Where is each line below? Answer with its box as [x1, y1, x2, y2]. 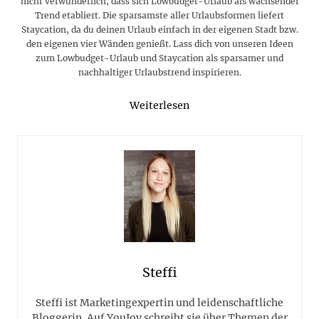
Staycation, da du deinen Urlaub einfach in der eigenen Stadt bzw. [21, 24, 298, 36]
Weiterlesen [130, 99, 189, 113]
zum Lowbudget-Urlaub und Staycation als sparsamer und [36, 53, 283, 64]
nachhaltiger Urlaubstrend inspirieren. [78, 67, 241, 78]
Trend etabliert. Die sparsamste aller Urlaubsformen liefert [35, 10, 284, 21]
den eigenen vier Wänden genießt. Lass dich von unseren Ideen [26, 38, 293, 50]
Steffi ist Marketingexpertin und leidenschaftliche [36, 296, 283, 309]
